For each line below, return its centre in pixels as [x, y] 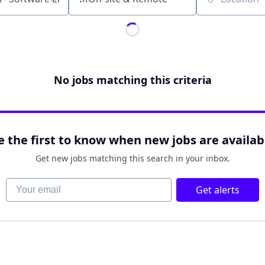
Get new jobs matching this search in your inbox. [132, 158]
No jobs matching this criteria [132, 80]
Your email [29, 184]
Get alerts [218, 190]
